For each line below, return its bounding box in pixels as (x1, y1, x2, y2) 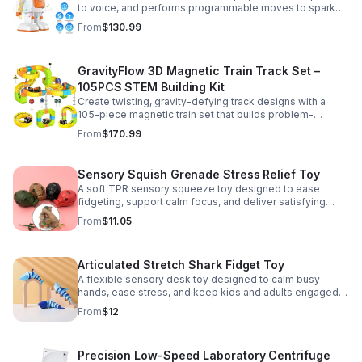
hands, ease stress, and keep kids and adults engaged (78, 286, 339, 298)
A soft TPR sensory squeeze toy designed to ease (78, 183, 320, 195)
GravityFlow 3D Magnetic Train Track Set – (78, 64, 320, 78)
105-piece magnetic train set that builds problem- (78, 108, 314, 120)
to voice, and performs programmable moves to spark (78, 2, 335, 14)
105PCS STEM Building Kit (78, 80, 225, 94)
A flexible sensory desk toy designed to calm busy (78, 273, 320, 285)
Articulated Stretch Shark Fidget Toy (78, 258, 284, 271)
